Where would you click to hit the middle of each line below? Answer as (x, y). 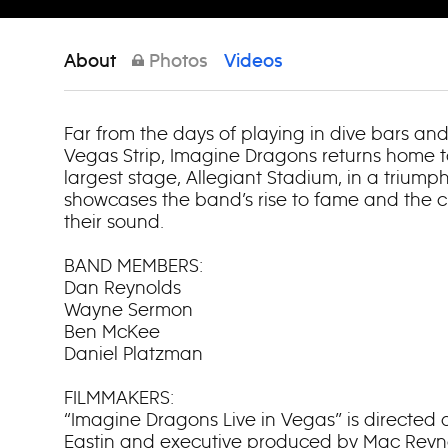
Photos (176, 62)
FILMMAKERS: (119, 397)
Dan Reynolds (122, 287)
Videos (253, 62)
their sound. (114, 221)
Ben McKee (112, 331)
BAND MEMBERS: (133, 265)
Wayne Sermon (128, 309)
